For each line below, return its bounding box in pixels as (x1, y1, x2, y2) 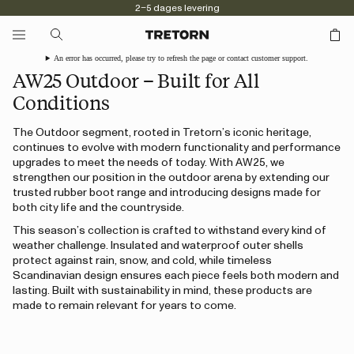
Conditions (13, 89, 110, 115)
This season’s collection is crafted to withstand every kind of (13, 225, 326, 236)
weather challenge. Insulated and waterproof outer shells (13, 240, 303, 251)
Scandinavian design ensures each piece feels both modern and (13, 270, 339, 281)
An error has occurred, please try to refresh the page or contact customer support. (54, 54, 309, 62)
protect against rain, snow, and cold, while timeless (13, 255, 272, 266)
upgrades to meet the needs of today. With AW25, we (13, 157, 284, 168)
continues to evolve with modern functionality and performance (13, 142, 341, 153)
